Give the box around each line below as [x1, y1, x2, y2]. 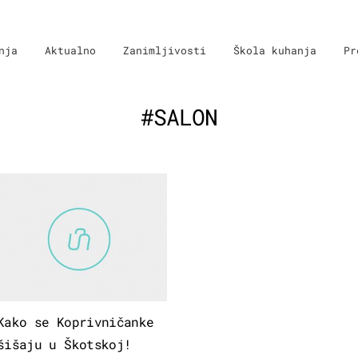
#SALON [141, 101, 217, 132]
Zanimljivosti [123, 43, 206, 58]
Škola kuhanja [233, 43, 316, 58]
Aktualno [45, 43, 96, 58]
